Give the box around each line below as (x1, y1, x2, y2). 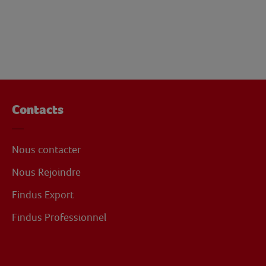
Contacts (12, 102, 64, 118)
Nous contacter (12, 143, 81, 156)
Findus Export (12, 188, 74, 201)
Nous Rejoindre (12, 166, 81, 179)
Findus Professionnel (12, 211, 106, 224)
